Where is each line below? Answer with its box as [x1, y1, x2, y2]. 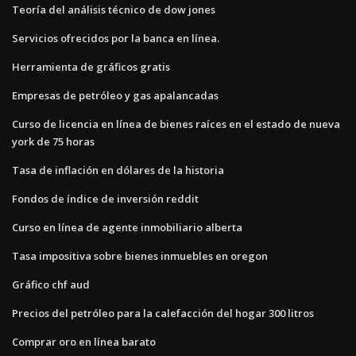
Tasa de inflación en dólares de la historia [12, 162, 224, 177]
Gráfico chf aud [12, 277, 90, 292]
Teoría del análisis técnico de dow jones [12, 2, 215, 17]
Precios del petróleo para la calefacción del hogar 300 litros [12, 305, 314, 320]
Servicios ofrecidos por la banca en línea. [12, 30, 219, 45]
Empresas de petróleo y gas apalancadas [12, 87, 219, 103]
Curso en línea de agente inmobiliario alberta [12, 219, 242, 234]
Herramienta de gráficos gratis [12, 59, 170, 74]
